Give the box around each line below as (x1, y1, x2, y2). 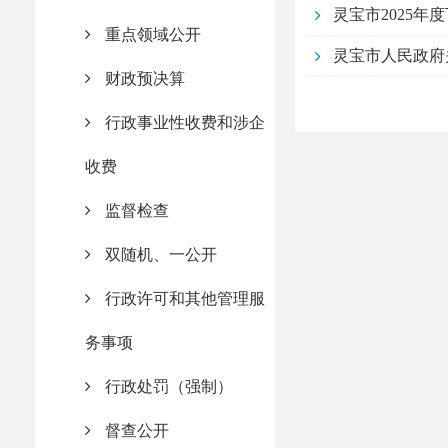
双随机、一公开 (105, 246, 217, 263)
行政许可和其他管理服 (105, 290, 265, 307)
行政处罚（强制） (105, 378, 233, 395)
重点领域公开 (105, 26, 201, 43)
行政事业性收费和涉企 (105, 114, 265, 131)
